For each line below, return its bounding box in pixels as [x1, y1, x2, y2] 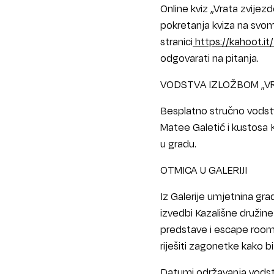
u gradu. [160, 136, 196, 151]
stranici [160, 34, 193, 49]
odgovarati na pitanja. [160, 51, 259, 65]
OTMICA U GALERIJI [160, 163, 247, 177]
